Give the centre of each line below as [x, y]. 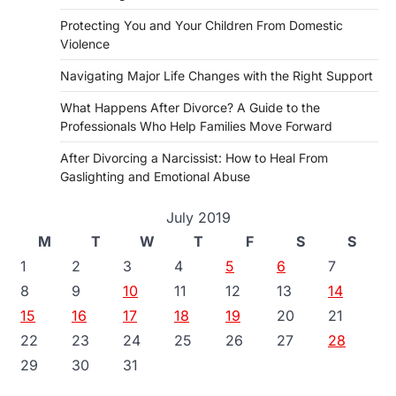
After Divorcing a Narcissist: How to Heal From [194, 158]
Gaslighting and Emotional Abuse [155, 176]
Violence [85, 44]
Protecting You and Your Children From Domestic [202, 25]
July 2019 [198, 217]
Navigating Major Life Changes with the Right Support [217, 76]
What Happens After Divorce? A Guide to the [190, 107]
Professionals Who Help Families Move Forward [196, 126]
